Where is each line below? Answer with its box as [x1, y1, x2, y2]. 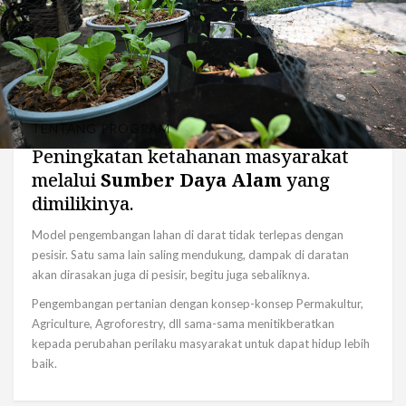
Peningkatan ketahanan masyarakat [32, 144, 349, 169]
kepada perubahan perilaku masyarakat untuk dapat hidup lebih [32, 336, 370, 352]
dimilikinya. [32, 191, 134, 217]
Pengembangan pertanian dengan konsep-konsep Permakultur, [32, 296, 363, 312]
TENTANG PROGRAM [32, 121, 170, 137]
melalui [32, 168, 101, 193]
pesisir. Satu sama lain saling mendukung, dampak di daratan [32, 247, 349, 263]
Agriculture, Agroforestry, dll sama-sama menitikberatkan [32, 316, 334, 332]
